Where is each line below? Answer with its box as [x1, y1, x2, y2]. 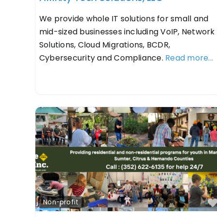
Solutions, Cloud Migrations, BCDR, [39, 39, 170, 50]
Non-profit [43, 197, 79, 207]
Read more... [165, 52, 214, 63]
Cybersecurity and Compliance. [39, 52, 166, 63]
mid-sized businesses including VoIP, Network [39, 26, 215, 37]
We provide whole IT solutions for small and [39, 13, 209, 24]
